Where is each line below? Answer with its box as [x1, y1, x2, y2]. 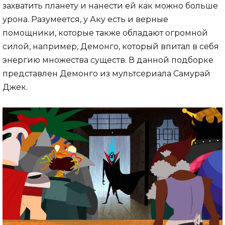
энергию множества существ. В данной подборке [3, 55, 213, 65]
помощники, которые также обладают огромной [3, 28, 208, 38]
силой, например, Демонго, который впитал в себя [3, 41, 219, 51]
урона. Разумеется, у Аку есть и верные [3, 14, 168, 24]
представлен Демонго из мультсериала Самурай [3, 68, 210, 78]
